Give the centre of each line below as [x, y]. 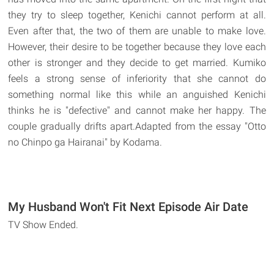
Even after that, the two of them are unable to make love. [137, 31]
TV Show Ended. [43, 224]
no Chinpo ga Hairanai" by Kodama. [85, 142]
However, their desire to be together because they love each [137, 46]
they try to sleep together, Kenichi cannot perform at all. [137, 15]
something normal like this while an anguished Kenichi [137, 94]
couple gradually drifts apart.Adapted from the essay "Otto [137, 126]
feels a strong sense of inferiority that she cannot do [137, 78]
